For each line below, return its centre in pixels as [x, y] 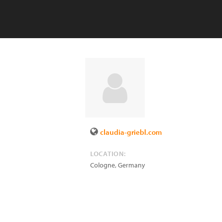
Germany [132, 165]
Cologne [103, 165]
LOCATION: [108, 154]
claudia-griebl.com [131, 132]
